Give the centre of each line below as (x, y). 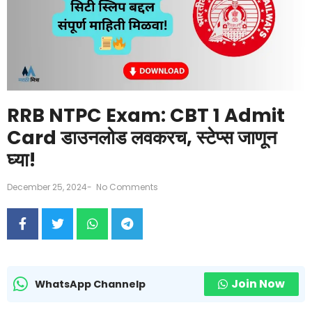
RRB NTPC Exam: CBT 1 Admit (146, 116)
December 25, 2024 (47, 187)
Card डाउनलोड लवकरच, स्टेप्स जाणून (142, 138)
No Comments (126, 187)
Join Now (258, 284)
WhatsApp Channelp (90, 284)
